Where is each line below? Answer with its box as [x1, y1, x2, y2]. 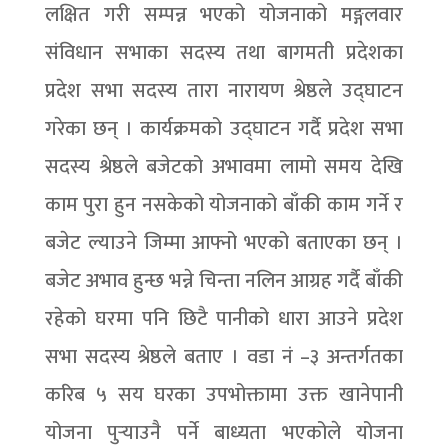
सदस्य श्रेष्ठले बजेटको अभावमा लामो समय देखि [44, 150, 404, 184]
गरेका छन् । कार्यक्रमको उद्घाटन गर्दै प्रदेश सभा [44, 112, 404, 146]
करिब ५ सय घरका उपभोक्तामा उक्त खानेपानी [44, 378, 404, 412]
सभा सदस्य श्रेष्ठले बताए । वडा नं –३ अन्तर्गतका [44, 340, 404, 374]
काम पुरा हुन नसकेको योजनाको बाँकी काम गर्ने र [44, 188, 404, 222]
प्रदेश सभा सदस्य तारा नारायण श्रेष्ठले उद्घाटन [44, 74, 404, 108]
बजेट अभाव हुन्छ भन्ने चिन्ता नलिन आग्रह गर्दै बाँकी [44, 264, 404, 298]
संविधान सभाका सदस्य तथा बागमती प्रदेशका [44, 36, 404, 70]
